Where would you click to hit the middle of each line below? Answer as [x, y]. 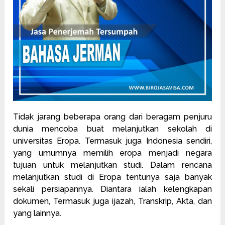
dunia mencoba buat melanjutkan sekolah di [113, 129]
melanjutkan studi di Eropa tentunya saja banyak [113, 177]
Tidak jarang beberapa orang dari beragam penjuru [113, 117]
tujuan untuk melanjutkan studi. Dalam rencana [113, 165]
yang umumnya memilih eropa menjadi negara [113, 153]
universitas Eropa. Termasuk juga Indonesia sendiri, [113, 141]
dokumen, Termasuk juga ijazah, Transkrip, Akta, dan [113, 201]
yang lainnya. [37, 213]
